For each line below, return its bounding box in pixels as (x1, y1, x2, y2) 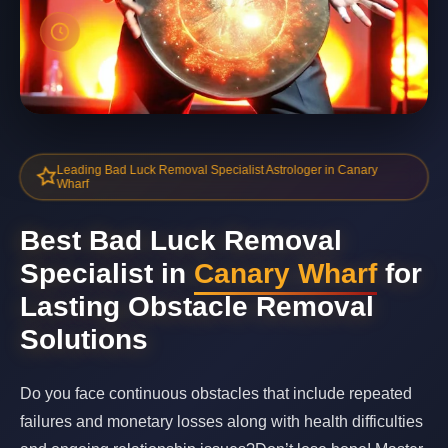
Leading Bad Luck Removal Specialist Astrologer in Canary (54, 162, 381, 177)
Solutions (20, 324, 148, 355)
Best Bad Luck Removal (20, 225, 342, 256)
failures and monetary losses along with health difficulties (20, 413, 423, 430)
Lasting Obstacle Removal (20, 291, 374, 322)
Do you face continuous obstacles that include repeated (20, 385, 412, 402)
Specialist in (20, 258, 194, 289)
